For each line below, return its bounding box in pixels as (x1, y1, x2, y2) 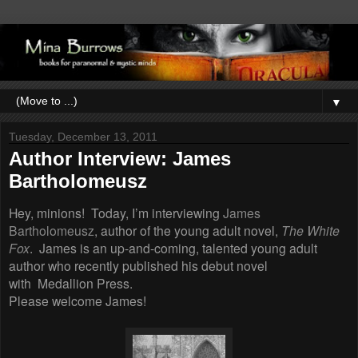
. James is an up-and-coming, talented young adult (30, 239, 317, 257)
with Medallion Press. (9, 274, 139, 292)
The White (281, 221, 340, 240)
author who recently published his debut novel (9, 257, 268, 275)
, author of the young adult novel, (94, 221, 281, 240)
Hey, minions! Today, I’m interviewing (9, 204, 223, 222)
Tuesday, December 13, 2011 (9, 129, 157, 143)
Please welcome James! (9, 292, 146, 310)
